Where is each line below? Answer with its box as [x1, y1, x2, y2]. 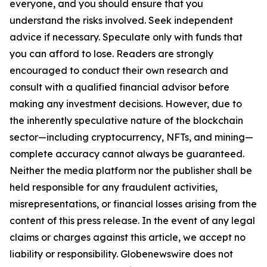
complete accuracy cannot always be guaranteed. [10, 148, 244, 160]
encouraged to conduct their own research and [10, 64, 228, 77]
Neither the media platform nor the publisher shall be [10, 164, 252, 177]
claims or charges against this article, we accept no [10, 231, 246, 244]
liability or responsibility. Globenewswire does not [10, 248, 233, 260]
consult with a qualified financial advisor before [10, 81, 229, 94]
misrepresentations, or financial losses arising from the [10, 198, 257, 210]
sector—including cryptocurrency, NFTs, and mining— [10, 131, 253, 144]
